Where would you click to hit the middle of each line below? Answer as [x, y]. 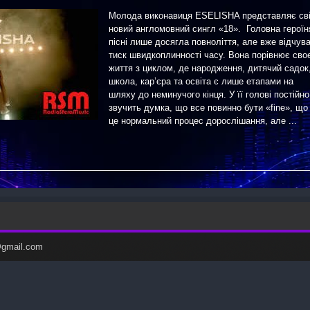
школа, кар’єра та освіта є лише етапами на [201, 81]
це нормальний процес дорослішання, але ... [203, 121]
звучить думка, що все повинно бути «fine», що [208, 108]
